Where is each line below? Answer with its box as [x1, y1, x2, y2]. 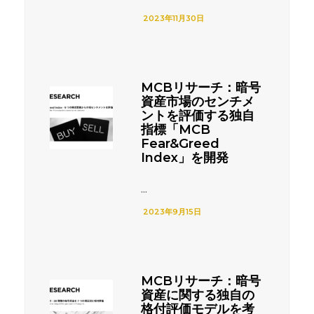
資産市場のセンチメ [141, 93, 254, 109]
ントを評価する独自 [141, 107, 254, 123]
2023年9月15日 [141, 206, 201, 217]
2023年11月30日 [141, 13, 204, 23]
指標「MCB [141, 121, 210, 137]
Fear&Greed [141, 135, 219, 151]
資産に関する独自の [141, 287, 254, 303]
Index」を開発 [141, 149, 228, 165]
